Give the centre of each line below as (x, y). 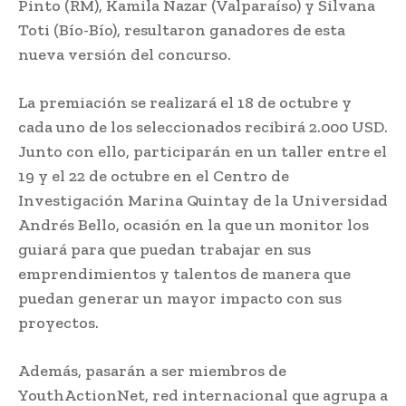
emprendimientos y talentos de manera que (184, 273)
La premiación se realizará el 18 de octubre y (185, 102)
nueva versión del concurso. (125, 54)
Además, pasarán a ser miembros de (152, 370)
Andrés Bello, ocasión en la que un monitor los (193, 224)
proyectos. (58, 322)
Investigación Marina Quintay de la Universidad (203, 200)
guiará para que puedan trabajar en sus (164, 249)
